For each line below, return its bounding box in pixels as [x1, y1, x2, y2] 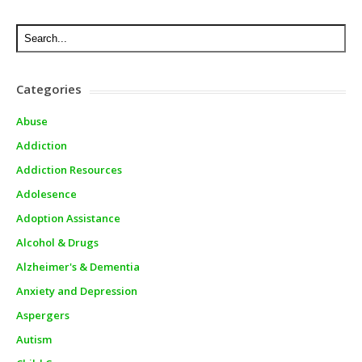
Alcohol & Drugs [16, 234, 99, 250]
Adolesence [16, 186, 77, 201]
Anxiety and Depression [16, 283, 137, 298]
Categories [16, 80, 82, 97]
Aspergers [16, 307, 69, 322]
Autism [16, 331, 52, 347]
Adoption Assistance [16, 210, 120, 225]
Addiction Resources [16, 162, 122, 177]
